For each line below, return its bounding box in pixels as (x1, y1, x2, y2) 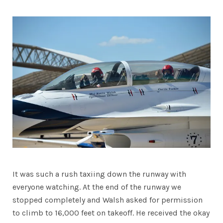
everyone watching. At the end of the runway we (12, 182, 181, 192)
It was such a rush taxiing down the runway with (12, 169, 186, 179)
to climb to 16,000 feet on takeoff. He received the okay (12, 208, 210, 218)
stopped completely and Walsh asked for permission (12, 195, 203, 205)
